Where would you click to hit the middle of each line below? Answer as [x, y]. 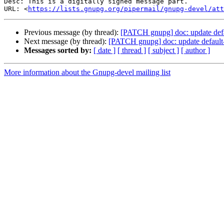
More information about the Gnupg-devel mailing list [87, 72]
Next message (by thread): [66, 41]
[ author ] [195, 50]
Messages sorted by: [58, 50]
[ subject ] [163, 50]
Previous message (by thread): [72, 32]
